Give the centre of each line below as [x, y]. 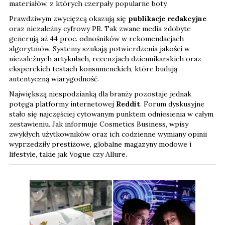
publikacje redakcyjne [167, 18]
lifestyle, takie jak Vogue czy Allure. [68, 154]
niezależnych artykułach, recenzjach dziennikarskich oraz [105, 59]
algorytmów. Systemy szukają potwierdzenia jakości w [99, 48]
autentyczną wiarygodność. [54, 79]
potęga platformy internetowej [63, 104]
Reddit [128, 104]
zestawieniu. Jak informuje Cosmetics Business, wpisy [99, 124]
